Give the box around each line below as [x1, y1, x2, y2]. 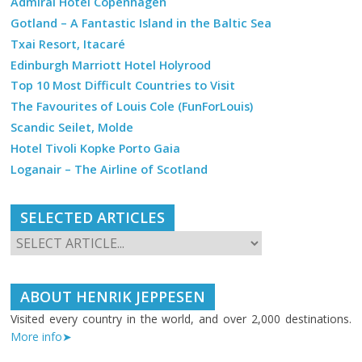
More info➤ [11, 329, 73, 345]
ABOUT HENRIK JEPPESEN [20, 287, 206, 307]
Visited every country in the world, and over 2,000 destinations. [11, 311, 351, 327]
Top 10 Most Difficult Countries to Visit [11, 78, 236, 94]
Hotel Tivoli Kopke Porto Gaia [11, 140, 181, 156]
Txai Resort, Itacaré [11, 36, 126, 52]
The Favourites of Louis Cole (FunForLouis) [11, 99, 254, 115]
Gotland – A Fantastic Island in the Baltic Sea [11, 15, 272, 32]
